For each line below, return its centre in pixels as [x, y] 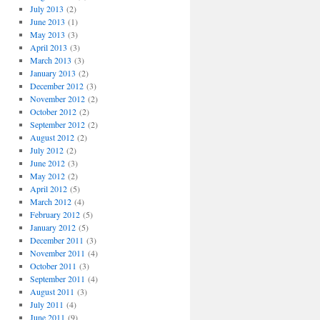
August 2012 [52, 137]
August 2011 [52, 292]
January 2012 [52, 227]
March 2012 [50, 202]
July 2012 [46, 150]
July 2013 [46, 9]
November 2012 [57, 99]
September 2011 [57, 279]
